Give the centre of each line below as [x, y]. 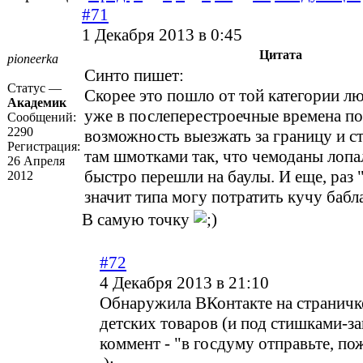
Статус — [34, 88]
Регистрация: [44, 147]
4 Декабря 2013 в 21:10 [184, 283]
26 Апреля [36, 161]
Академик [37, 103]
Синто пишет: [134, 76]
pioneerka [33, 59]
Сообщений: [42, 117]
